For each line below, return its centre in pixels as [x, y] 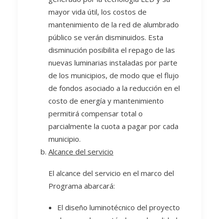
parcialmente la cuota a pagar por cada [113, 126]
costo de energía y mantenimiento [106, 101]
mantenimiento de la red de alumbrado [114, 24]
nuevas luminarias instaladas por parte [113, 63]
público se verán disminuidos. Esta [106, 37]
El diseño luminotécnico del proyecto [119, 207]
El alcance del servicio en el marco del [111, 173]
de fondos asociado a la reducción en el [114, 88]
